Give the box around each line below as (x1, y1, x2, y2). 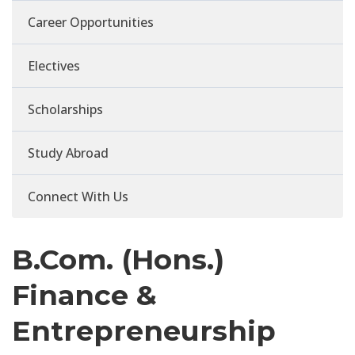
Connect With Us (28, 188, 128, 206)
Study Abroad (28, 144, 109, 162)
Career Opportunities (28, 13, 154, 32)
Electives (28, 57, 80, 75)
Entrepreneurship (12, 314, 276, 349)
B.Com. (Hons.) (12, 242, 224, 277)
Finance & (12, 278, 157, 313)
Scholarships (28, 101, 103, 119)
